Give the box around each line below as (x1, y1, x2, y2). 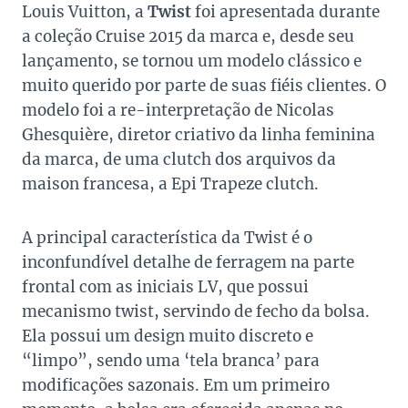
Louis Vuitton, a (22, 2, 148, 23)
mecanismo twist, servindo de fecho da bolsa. (22, 301, 370, 322)
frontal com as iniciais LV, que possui (22, 277, 309, 298)
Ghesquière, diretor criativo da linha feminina (22, 125, 375, 146)
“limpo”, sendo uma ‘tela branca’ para (22, 351, 320, 372)
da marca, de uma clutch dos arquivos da (22, 149, 336, 170)
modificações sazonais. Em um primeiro (22, 375, 330, 396)
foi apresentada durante (191, 2, 380, 23)
